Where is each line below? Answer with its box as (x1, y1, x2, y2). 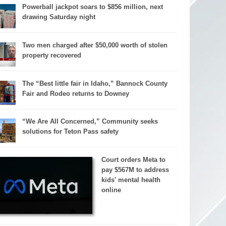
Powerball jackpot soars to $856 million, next (22, 3, 163, 11)
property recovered (22, 51, 81, 60)
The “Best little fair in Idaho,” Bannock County (22, 79, 167, 87)
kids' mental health (101, 176, 160, 184)
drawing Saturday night (22, 13, 95, 21)
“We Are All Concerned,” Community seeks (22, 118, 158, 126)
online (101, 186, 121, 194)
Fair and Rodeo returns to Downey (22, 89, 129, 97)
